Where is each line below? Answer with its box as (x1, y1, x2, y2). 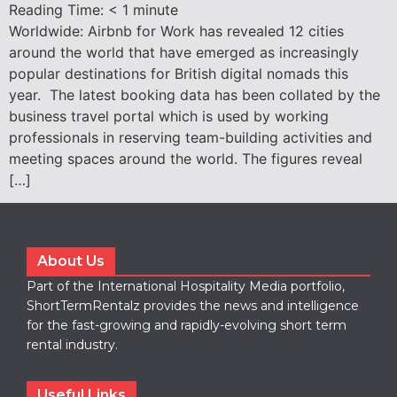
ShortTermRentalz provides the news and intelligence (27, 298, 359, 315)
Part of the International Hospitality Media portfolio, (27, 278, 345, 295)
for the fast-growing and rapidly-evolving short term (27, 317, 346, 334)
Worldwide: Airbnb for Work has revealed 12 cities (9, 21, 344, 40)
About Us (37, 253, 105, 270)
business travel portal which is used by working (9, 106, 329, 125)
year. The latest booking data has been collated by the (9, 85, 380, 104)
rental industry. (27, 337, 118, 354)
